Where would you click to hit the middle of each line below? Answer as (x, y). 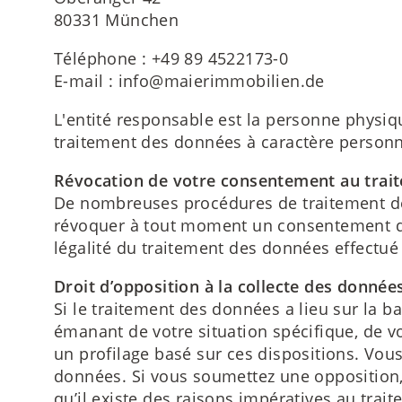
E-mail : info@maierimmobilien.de (189, 80)
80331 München (117, 19)
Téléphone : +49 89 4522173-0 (171, 58)
